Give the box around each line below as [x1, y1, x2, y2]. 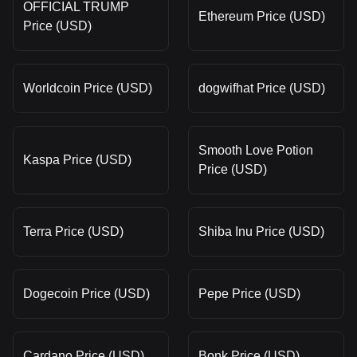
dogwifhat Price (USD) [198, 81, 325, 95]
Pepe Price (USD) [198, 287, 300, 300]
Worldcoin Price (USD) [23, 81, 152, 95]
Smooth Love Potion [198, 143, 313, 157]
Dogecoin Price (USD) [23, 287, 150, 300]
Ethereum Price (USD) [198, 10, 325, 23]
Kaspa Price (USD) [23, 153, 131, 167]
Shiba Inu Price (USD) [198, 225, 324, 238]
